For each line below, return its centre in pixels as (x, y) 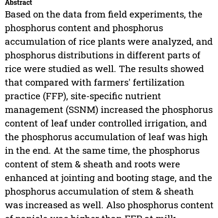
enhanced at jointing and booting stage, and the (108, 178)
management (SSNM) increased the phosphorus (109, 109)
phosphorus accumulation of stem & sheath (99, 191)
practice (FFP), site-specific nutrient (83, 96)
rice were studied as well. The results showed (104, 69)
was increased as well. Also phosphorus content (109, 205)
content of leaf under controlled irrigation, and (106, 123)
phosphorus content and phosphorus (84, 28)
